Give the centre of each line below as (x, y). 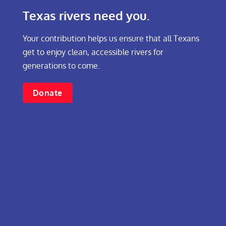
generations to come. (61, 66)
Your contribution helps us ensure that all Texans (111, 39)
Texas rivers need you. (86, 16)
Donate (47, 93)
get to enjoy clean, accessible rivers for (93, 52)
